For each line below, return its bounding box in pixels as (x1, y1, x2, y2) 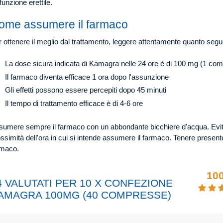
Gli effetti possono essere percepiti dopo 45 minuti (5, 86, 166, 95)
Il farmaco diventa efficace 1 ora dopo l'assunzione (5, 72, 169, 81)
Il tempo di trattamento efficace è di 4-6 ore (5, 99, 143, 108)
